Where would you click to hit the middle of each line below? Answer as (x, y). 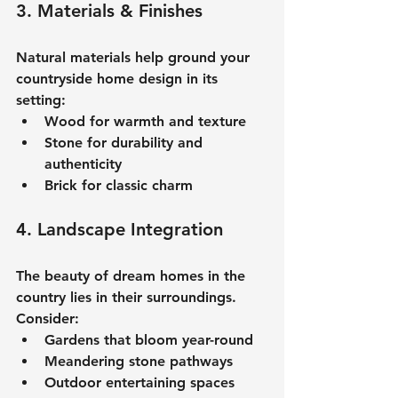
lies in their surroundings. (153, 297)
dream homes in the (181, 275)
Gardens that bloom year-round (149, 339)
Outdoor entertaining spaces (142, 382)
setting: (41, 99)
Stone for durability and (126, 142)
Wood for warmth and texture (145, 121)
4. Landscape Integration (119, 229)
